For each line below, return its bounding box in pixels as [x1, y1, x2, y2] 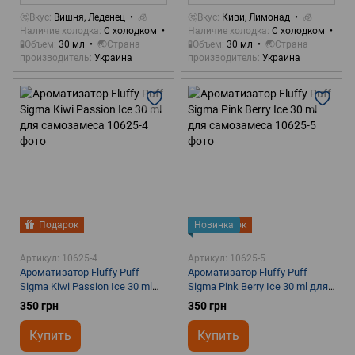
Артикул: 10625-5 [188, 252, 265, 264]
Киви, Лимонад [222, 11, 290, 23]
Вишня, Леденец [54, 11, 125, 23]
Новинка [194, 219, 234, 231]
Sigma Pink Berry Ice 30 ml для [188, 280, 328, 292]
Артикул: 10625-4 [20, 252, 97, 264]
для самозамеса [20, 294, 101, 307]
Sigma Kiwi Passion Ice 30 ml [20, 280, 152, 292]
